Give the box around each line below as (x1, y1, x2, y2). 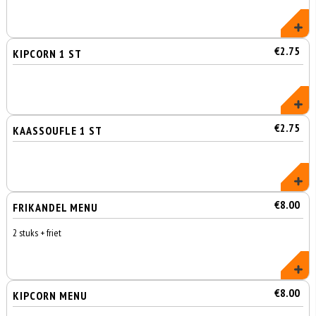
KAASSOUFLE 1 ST (13, 123, 103, 138)
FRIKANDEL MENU (13, 200, 99, 214)
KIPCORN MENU (13, 288, 88, 303)
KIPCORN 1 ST (13, 47, 83, 61)
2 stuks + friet (13, 226, 62, 239)
